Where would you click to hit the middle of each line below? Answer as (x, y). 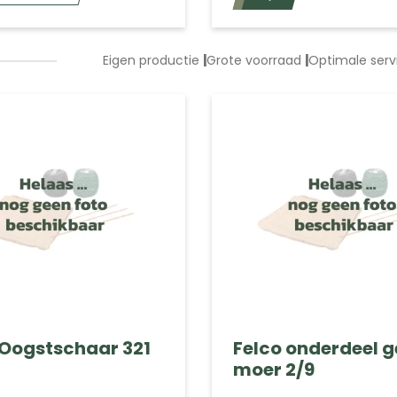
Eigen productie (153, 61)
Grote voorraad (256, 61)
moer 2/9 (273, 369)
